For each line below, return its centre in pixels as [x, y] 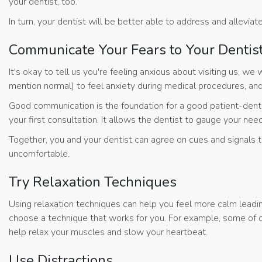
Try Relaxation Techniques [93, 182]
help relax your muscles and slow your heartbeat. [108, 232]
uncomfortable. [39, 154]
